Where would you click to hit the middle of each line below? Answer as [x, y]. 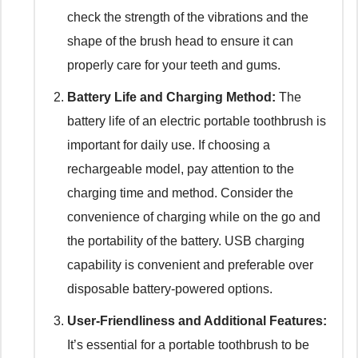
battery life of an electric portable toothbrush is [197, 121]
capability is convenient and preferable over [190, 265]
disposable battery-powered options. [170, 289]
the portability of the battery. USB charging [186, 241]
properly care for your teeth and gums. [174, 66]
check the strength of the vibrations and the [188, 18]
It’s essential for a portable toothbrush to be [188, 345]
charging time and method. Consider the [180, 193]
